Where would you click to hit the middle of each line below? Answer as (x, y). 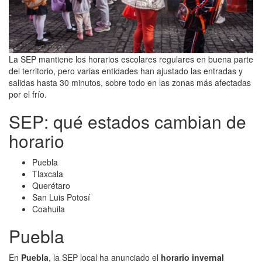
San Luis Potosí (61, 197)
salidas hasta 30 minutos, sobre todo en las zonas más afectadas (130, 82)
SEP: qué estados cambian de (127, 121)
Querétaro (51, 185)
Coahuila (49, 208)
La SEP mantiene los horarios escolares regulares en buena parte (131, 59)
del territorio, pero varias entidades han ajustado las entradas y (126, 70)
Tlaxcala (48, 173)
